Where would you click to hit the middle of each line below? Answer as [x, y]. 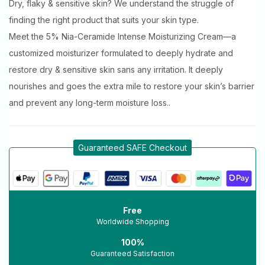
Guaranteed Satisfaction [132, 253]
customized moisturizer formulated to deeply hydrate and [121, 53]
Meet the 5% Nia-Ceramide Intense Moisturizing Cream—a [122, 36]
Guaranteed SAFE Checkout [132, 147]
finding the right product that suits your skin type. [104, 20]
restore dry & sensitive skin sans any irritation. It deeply [116, 69]
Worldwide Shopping [132, 221]
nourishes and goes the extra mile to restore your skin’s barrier [132, 86]
